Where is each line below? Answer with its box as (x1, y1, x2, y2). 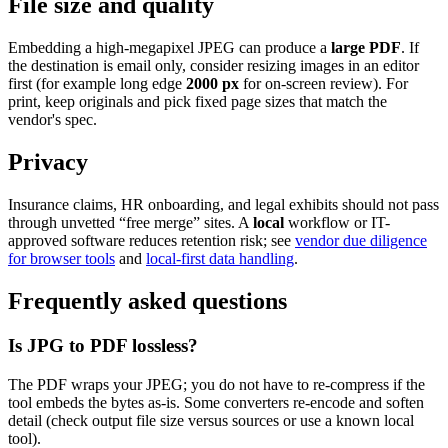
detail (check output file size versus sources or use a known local (8, 411, 414, 429)
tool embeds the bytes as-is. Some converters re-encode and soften (8, 393, 424, 411)
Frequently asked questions (8, 288, 287, 315)
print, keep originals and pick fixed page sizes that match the (8, 93, 387, 111)
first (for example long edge (8, 75, 186, 93)
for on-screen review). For (239, 75, 408, 93)
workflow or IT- (284, 214, 390, 232)
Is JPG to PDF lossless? (8, 335, 198, 356)
